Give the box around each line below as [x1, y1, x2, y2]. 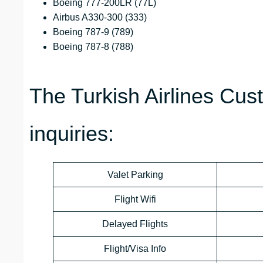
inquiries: [29, 122, 114, 146]
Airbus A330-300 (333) [53, 12, 147, 23]
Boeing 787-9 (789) [53, 27, 133, 38]
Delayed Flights [102, 219, 168, 230]
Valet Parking [107, 170, 163, 180]
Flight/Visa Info [104, 244, 166, 254]
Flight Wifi [114, 194, 156, 205]
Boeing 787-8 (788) [53, 42, 133, 52]
